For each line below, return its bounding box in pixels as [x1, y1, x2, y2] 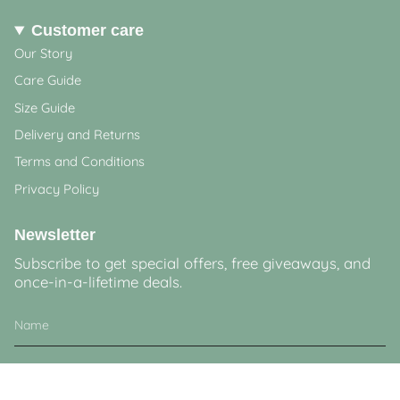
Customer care [30, 21, 144, 40]
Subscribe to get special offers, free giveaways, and [14, 253, 371, 272]
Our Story [14, 44, 72, 62]
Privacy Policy [14, 179, 99, 197]
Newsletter [14, 225, 96, 244]
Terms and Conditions [14, 153, 145, 171]
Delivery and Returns [14, 126, 140, 144]
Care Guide [14, 71, 81, 89]
